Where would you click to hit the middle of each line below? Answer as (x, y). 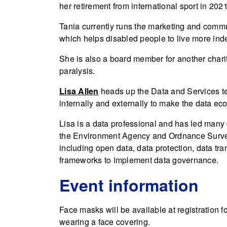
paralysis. (77, 71)
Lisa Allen (79, 91)
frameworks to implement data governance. (139, 160)
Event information (129, 185)
